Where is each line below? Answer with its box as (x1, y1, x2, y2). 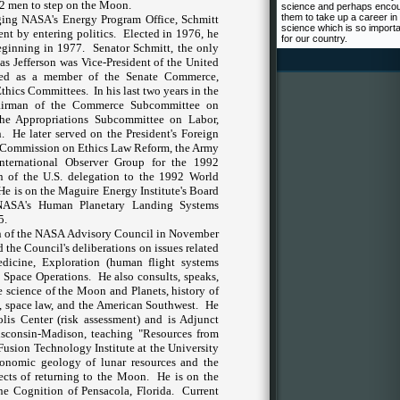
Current (182, 384, 220, 397)
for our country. (281, 33, 347, 44)
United (186, 55, 219, 69)
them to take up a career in (281, 12, 397, 22)
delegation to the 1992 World (62, 170, 220, 183)
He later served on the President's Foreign (12, 127, 220, 140)
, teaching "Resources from (83, 327, 219, 340)
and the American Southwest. (54, 298, 199, 312)
